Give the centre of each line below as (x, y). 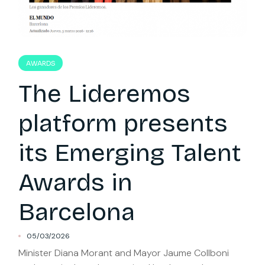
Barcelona (77, 212)
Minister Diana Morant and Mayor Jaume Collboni (124, 253)
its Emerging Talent (130, 153)
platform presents (123, 123)
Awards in (76, 182)
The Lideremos (105, 94)
